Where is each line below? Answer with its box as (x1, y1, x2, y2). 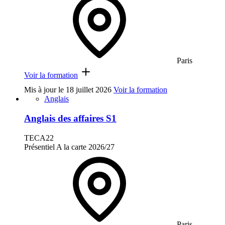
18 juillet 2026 (66, 85, 111, 94)
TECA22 (24, 133, 54, 142)
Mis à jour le (24, 85, 66, 94)
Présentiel (24, 142, 55, 151)
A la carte (56, 142, 86, 151)
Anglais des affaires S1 (24, 113, 117, 124)
